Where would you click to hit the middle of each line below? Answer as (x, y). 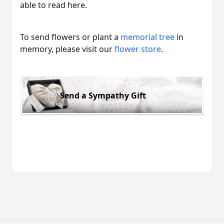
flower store (138, 49)
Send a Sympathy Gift (103, 95)
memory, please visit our (67, 49)
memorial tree (147, 37)
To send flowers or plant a (70, 37)
